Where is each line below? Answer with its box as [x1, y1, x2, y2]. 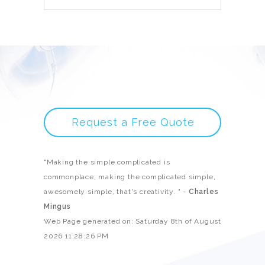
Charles [188, 188, 219, 196]
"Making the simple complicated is [44, 158, 170, 166]
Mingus [44, 202, 71, 211]
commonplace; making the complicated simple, [44, 173, 216, 181]
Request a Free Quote [71, 116, 195, 128]
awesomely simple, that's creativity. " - [44, 188, 189, 196]
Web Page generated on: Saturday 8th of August [44, 217, 222, 225]
